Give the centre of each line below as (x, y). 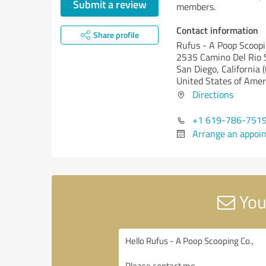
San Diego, (199, 69)
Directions (213, 94)
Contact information (217, 30)
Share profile (116, 35)
